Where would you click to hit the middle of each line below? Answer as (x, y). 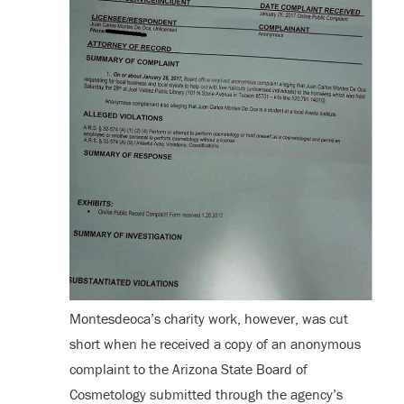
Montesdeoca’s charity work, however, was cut (208, 319)
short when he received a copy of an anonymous (215, 344)
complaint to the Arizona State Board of (188, 369)
